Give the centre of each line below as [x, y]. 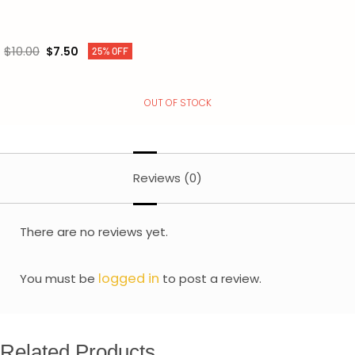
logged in [129, 279]
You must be [59, 279]
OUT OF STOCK [177, 102]
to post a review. [210, 279]
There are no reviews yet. [94, 231]
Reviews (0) [168, 177]
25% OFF [110, 51]
